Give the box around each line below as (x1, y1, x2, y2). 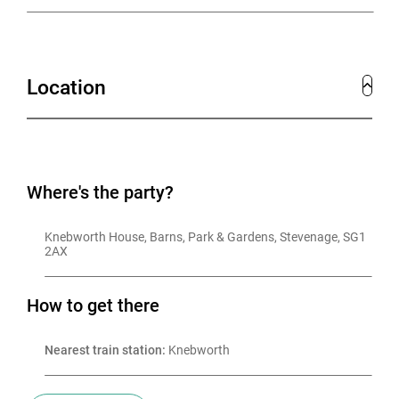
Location (27, 75, 106, 100)
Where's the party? (27, 182, 174, 203)
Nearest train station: (45, 343, 166, 357)
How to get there (27, 295, 159, 316)
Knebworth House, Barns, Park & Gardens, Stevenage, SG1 (45, 230, 369, 244)
